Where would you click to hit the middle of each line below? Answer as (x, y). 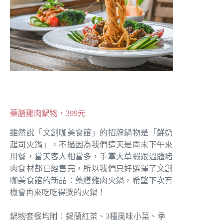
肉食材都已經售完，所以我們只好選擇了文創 (92, 168)
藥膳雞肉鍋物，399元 (48, 113)
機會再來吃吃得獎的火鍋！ (58, 192)
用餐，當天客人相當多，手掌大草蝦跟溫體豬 (92, 156)
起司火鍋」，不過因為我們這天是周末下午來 (92, 144)
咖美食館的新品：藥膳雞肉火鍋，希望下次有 (92, 180)
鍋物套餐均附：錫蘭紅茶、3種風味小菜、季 (88, 216)
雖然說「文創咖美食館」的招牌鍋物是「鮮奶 (92, 132)
